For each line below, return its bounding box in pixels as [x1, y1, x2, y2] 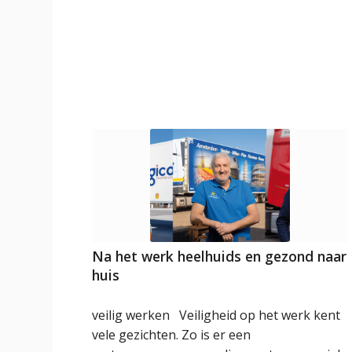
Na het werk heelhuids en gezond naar [92, 246, 347, 266]
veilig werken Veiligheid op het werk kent [92, 306, 341, 324]
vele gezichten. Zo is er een [92, 325, 251, 343]
